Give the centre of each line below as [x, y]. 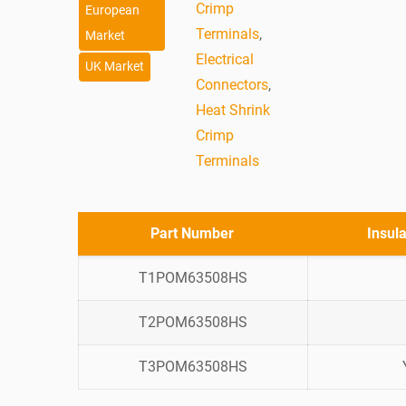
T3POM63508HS [193, 367]
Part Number [193, 234]
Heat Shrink [232, 110]
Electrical [224, 59]
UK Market [115, 66]
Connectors [232, 84]
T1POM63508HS [193, 278]
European [112, 10]
